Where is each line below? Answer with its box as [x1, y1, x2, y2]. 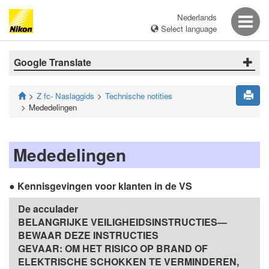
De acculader [18, 202, 78, 216]
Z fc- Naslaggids [37, 90, 94, 101]
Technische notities [105, 90, 172, 101]
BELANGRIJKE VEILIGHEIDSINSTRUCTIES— [18, 215, 227, 229]
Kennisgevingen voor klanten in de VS [17, 179, 192, 193]
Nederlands [177, 11, 217, 23]
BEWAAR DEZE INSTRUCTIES [18, 228, 159, 242]
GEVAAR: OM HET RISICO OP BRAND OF [18, 241, 208, 255]
